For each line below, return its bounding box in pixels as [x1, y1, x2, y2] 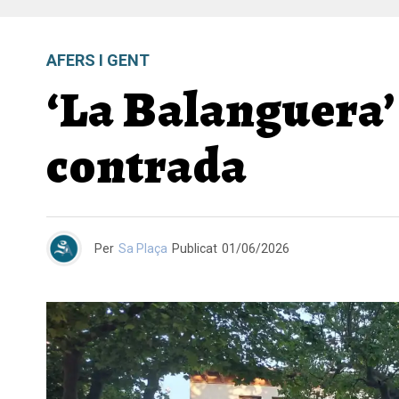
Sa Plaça [118, 240, 167, 256]
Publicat [172, 240, 217, 256]
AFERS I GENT [46, 50, 150, 69]
